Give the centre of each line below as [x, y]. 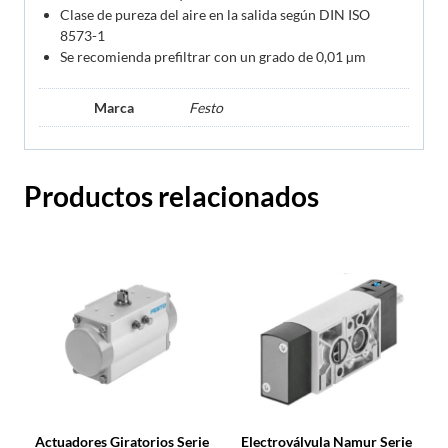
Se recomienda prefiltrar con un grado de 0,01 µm [213, 56]
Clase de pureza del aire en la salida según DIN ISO [215, 14]
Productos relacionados [171, 196]
